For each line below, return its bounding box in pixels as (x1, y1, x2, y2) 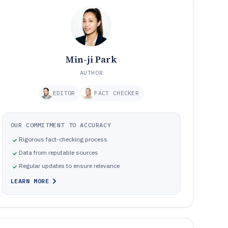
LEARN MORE (10, 177, 49, 185)
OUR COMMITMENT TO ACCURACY (10, 121, 111, 129)
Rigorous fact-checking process (18, 135, 107, 143)
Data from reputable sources (18, 149, 98, 156)
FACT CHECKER (94, 89, 139, 97)
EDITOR (52, 89, 75, 97)
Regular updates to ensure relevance (18, 162, 120, 169)
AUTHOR (79, 69, 103, 76)
